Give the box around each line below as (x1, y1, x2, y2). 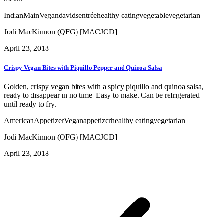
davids (59, 11, 78, 20)
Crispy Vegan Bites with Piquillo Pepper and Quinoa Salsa (4, 63, 162, 71)
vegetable (139, 11, 169, 20)
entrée (78, 11, 97, 20)
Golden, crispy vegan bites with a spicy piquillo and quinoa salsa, (4, 82, 203, 91)
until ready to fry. (4, 99, 56, 108)
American (4, 116, 34, 124)
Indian (4, 11, 23, 20)
